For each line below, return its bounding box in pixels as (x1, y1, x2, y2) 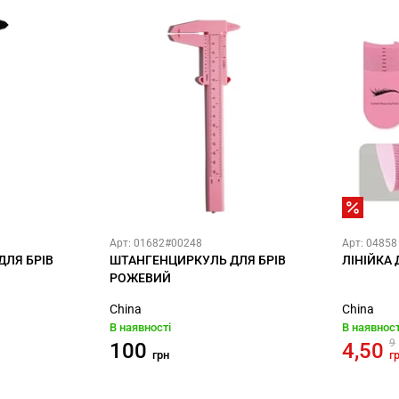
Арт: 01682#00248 (110, 237, 202, 249)
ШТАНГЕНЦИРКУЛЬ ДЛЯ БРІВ (110, 253, 286, 267)
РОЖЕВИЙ (110, 271, 171, 285)
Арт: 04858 (342, 237, 397, 249)
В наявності (110, 321, 171, 334)
